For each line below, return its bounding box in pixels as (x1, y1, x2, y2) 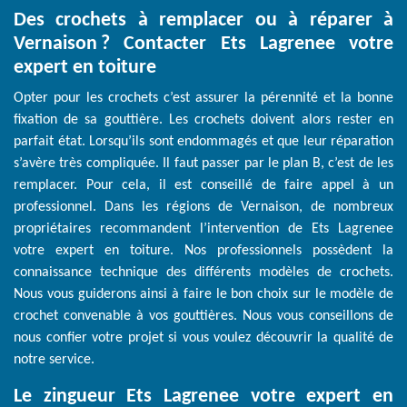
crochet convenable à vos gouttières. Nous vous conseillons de (14, 309, 393, 324)
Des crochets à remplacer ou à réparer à (14, 10, 393, 32)
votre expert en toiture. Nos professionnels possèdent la (14, 243, 393, 259)
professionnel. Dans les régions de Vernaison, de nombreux (14, 200, 393, 215)
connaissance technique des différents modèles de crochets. (14, 265, 393, 281)
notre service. (14, 352, 94, 368)
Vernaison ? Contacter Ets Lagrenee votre (14, 34, 393, 55)
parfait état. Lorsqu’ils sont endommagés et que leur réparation (14, 134, 393, 150)
